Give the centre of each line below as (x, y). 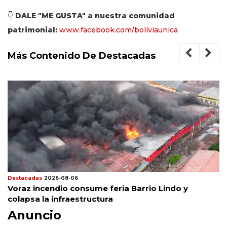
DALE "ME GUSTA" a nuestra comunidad (95, 16)
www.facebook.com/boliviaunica (119, 30)
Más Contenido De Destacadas (82, 56)
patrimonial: (32, 30)
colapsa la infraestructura (60, 199)
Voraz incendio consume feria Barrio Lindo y (98, 188)
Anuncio (34, 215)
